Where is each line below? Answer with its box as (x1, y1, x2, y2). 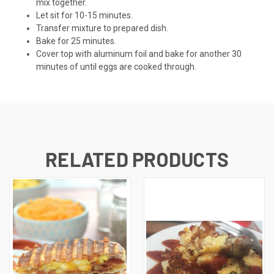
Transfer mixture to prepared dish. (36, 23, 169, 33)
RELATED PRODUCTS (45, 147, 229, 171)
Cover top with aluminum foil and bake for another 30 (36, 48, 242, 59)
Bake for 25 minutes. (36, 35, 117, 46)
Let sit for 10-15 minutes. (36, 10, 133, 20)
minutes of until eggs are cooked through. (36, 61, 197, 72)
